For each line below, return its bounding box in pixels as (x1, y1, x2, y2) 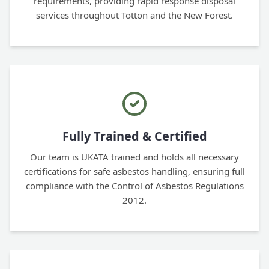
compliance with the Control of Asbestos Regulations (25, 180, 244, 192)
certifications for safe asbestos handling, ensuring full (24, 165, 245, 177)
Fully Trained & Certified (62, 128, 207, 144)
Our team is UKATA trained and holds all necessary (30, 151, 239, 163)
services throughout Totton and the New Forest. (36, 9, 233, 21)
